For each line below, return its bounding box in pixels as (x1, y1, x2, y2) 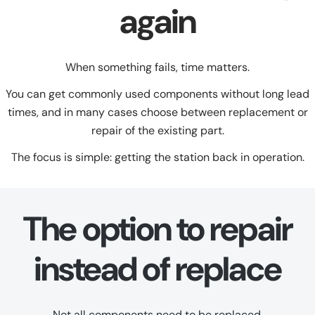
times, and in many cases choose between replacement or (7, 105, 308, 120)
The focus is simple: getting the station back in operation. (11, 150, 304, 165)
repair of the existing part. (91, 123, 224, 139)
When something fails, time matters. (65, 60, 250, 75)
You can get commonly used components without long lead (6, 86, 309, 102)
